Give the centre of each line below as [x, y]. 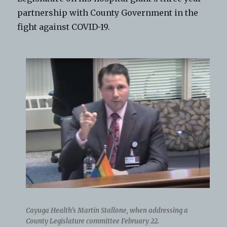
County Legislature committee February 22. [92, 221]
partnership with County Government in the [108, 12]
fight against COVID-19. [64, 27]
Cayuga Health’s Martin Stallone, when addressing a [107, 211]
